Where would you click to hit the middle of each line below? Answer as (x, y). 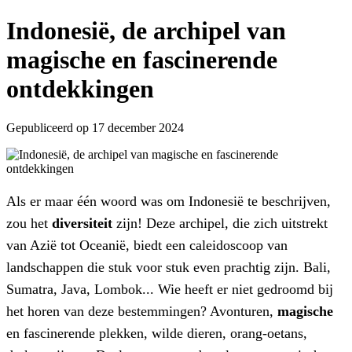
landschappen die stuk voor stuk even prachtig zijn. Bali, (169, 267)
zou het (29, 223)
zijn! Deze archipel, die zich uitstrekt (220, 223)
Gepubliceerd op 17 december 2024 (95, 127)
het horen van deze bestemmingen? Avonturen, (142, 311)
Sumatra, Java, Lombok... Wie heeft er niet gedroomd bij (170, 289)
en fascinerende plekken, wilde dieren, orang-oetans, (157, 333)
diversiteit (82, 223)
